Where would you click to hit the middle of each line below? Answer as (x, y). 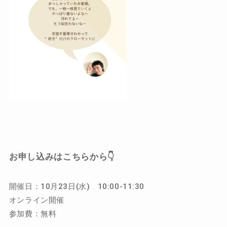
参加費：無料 (33, 214)
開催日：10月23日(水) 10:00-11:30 (77, 186)
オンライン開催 (36, 200)
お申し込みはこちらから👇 (62, 157)
